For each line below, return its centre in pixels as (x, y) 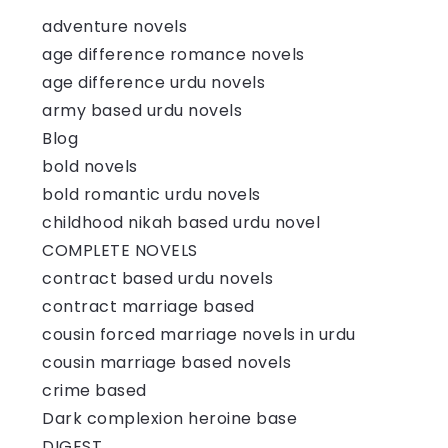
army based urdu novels (142, 110)
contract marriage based (148, 306)
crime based (94, 390)
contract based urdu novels (157, 278)
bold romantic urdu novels (151, 194)
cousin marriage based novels (166, 362)
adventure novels (114, 26)
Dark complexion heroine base (169, 418)
